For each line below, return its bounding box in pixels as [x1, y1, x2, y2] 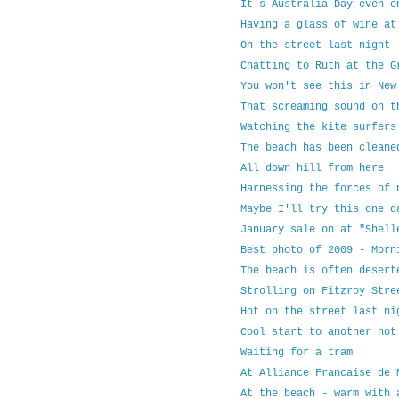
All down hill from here [240, 162, 384, 175]
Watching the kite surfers [240, 121, 396, 134]
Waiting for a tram [240, 346, 353, 360]
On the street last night [240, 39, 390, 53]
